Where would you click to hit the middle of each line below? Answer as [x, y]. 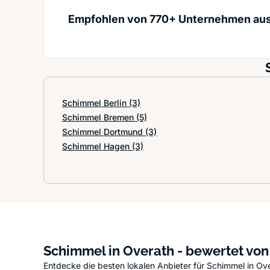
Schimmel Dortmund [104, 132]
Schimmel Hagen [97, 146]
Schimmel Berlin [96, 103]
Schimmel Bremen [99, 117]
